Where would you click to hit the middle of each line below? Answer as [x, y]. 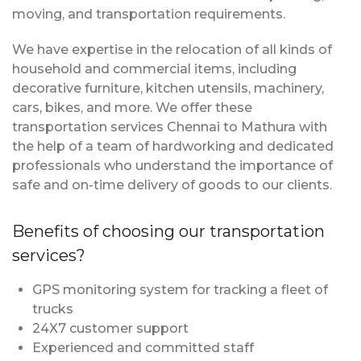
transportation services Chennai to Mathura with [170, 127]
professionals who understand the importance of [172, 166]
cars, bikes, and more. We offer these [132, 108]
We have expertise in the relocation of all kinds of [172, 50]
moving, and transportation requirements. [149, 15]
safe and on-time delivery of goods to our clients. [172, 185]
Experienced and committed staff [143, 348]
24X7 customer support [110, 329]
